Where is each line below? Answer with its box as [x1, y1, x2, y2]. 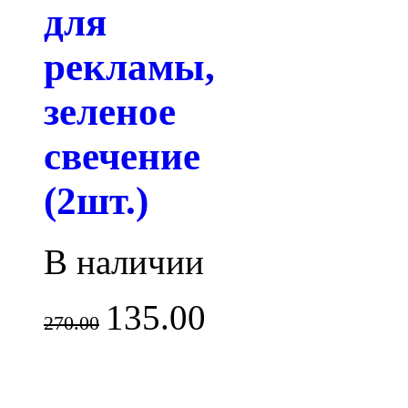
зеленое [44, 90, 176, 134]
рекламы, [44, 46, 215, 89]
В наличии [44, 241, 204, 281]
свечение [44, 135, 200, 178]
